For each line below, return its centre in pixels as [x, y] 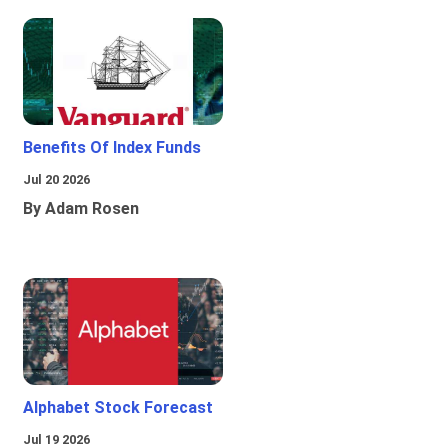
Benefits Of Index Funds [112, 148]
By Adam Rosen [81, 209]
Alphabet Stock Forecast [118, 408]
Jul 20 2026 [56, 180]
